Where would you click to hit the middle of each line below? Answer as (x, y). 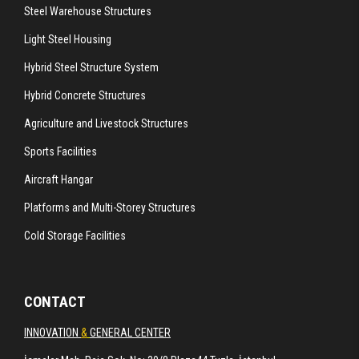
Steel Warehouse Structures (88, 11)
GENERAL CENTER (130, 332)
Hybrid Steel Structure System (91, 67)
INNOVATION (52, 332)
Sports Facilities (61, 151)
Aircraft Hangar (58, 179)
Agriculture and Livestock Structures (106, 123)
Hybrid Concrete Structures (85, 95)
